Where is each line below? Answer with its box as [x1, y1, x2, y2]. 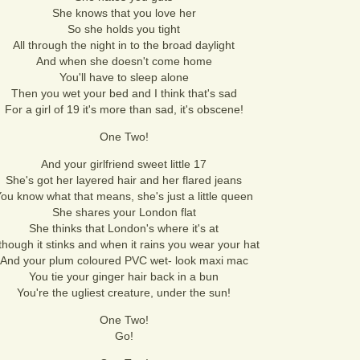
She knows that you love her [51, 6, 196, 19]
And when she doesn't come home [35, 55, 212, 67]
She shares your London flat [51, 206, 196, 219]
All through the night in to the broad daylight [13, 39, 235, 51]
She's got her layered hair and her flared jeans [6, 174, 242, 186]
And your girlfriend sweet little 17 [41, 157, 207, 170]
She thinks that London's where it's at [29, 222, 219, 235]
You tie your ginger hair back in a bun [29, 270, 219, 283]
